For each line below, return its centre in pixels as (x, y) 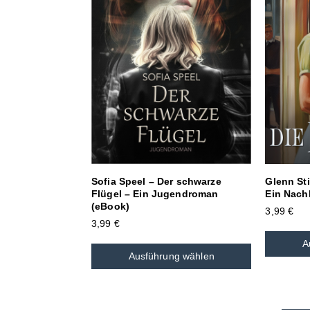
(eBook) (110, 206)
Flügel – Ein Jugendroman (155, 193)
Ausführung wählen (171, 256)
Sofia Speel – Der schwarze (156, 181)
